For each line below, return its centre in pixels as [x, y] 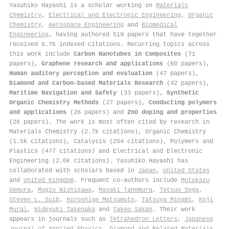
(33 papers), [142, 93]
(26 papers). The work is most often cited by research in [109, 122]
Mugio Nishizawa [65, 190]
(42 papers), [186, 83]
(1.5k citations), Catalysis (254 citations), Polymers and [111, 141]
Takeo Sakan [133, 209]
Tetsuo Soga [179, 190]
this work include [41, 54]
